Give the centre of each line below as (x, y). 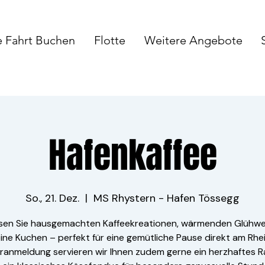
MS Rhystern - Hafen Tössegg (167, 198)
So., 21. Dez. (52, 198)
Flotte (110, 40)
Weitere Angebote (193, 40)
